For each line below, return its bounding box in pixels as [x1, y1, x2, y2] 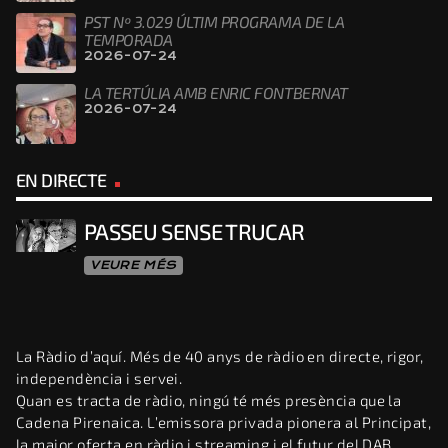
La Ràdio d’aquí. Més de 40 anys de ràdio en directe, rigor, [16, 346, 424, 365]
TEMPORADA [84, 29, 173, 49]
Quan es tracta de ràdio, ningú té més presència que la [16, 390, 402, 409]
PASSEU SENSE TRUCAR [84, 218, 305, 245]
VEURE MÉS [90, 258, 177, 273]
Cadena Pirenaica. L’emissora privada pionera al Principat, [16, 412, 432, 431]
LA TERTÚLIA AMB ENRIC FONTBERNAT [84, 82, 348, 102]
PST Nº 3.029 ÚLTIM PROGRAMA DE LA [84, 11, 345, 31]
